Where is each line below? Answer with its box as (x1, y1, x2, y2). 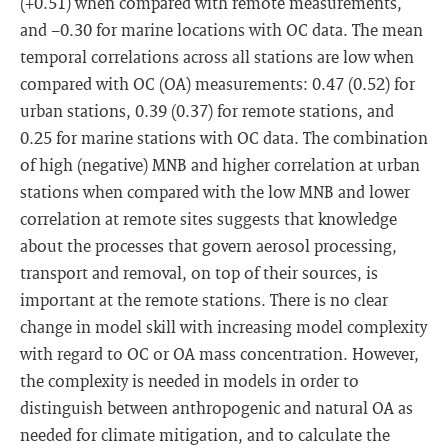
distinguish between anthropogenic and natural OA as (20, 397, 413, 418)
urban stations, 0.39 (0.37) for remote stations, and (20, 100, 394, 121)
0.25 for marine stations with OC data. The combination (20, 127, 428, 148)
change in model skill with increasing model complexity (20, 316, 427, 337)
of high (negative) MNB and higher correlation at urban (20, 154, 420, 175)
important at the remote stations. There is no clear (20, 289, 388, 310)
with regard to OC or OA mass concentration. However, (20, 343, 419, 364)
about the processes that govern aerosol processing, (20, 235, 397, 256)
